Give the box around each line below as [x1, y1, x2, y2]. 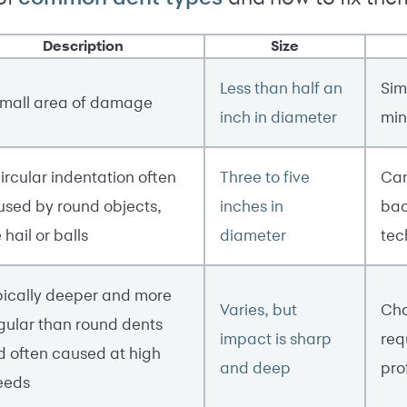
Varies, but [220, 299, 297, 319]
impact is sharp [220, 328, 332, 348]
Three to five [220, 166, 310, 186]
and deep [220, 357, 291, 377]
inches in [220, 195, 283, 215]
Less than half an [220, 77, 342, 97]
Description [43, 36, 124, 55]
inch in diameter [220, 106, 337, 126]
